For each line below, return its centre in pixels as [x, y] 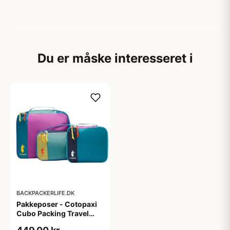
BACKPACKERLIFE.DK [45, 193]
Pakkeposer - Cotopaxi [57, 204]
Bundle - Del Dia [44, 223]
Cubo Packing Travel [53, 213]
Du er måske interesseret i [115, 58]
